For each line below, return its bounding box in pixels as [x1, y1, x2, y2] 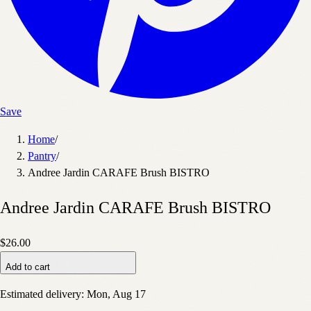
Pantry [28, 150, 56, 163]
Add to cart [6, 261, 50, 272]
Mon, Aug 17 [87, 287, 146, 301]
